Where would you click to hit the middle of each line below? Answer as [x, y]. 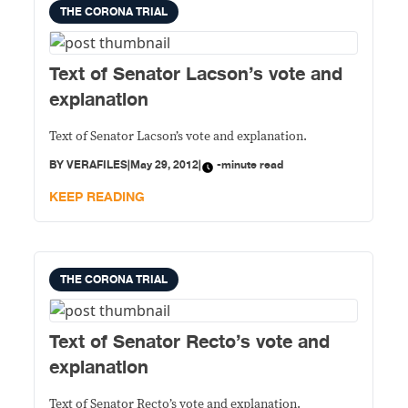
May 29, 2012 [165, 165]
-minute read [250, 165]
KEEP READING [97, 197]
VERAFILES [97, 165]
